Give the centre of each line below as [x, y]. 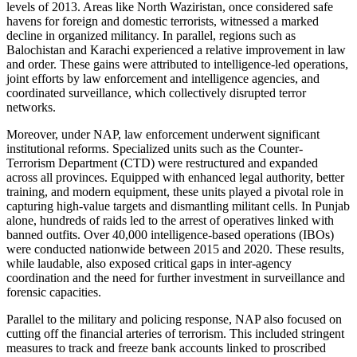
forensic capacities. [54, 292]
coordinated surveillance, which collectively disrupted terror [156, 92]
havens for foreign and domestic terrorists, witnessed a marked [163, 21]
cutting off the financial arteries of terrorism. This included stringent [175, 333]
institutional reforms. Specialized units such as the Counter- [155, 148]
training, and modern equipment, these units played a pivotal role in [175, 191]
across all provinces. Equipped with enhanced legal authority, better [175, 177]
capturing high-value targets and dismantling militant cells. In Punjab [178, 206]
